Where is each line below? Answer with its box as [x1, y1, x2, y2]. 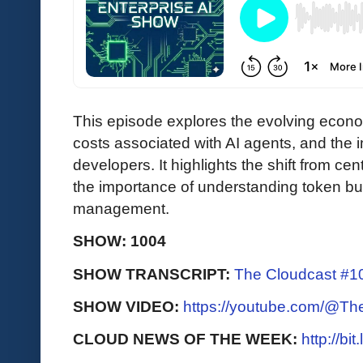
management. [73, 199, 169, 218]
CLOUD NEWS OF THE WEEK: [73, 329, 301, 348]
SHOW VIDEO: [73, 297, 183, 315]
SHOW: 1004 [73, 232, 166, 250]
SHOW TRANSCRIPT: [73, 264, 234, 283]
